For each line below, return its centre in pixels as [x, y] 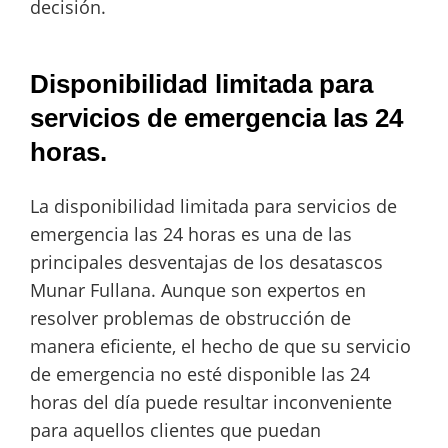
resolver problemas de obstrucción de [190, 317]
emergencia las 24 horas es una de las [191, 233]
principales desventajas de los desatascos [206, 261]
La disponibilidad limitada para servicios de [213, 205]
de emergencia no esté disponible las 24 [200, 373]
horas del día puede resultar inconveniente [211, 401]
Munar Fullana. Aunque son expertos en [198, 289]
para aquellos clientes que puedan [175, 429]
